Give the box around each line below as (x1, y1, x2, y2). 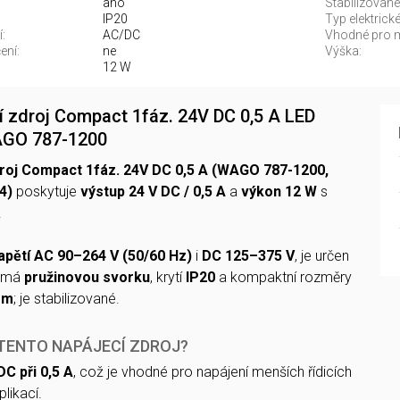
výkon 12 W (241, 183, 317, 200)
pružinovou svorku (24, 269, 150, 286)
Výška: (325, 44, 362, 58)
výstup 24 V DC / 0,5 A (80, 183, 226, 200)
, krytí (150, 269, 186, 286)
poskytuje (12, 183, 80, 200)
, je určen (295, 247, 349, 264)
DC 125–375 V (202, 247, 295, 264)
